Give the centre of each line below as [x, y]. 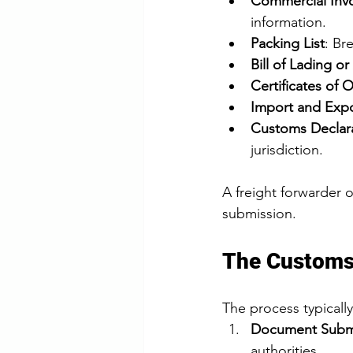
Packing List [288, 43]
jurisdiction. [287, 149]
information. [288, 22]
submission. [259, 213]
